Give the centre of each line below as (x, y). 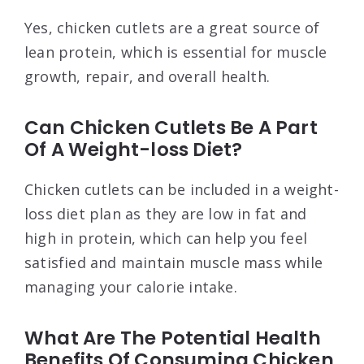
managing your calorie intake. (131, 286)
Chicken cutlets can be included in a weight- (182, 189)
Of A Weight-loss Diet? (134, 149)
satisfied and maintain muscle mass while (174, 262)
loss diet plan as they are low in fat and (166, 213)
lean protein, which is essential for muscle (176, 52)
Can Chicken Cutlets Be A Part (171, 127)
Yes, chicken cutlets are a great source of (172, 27)
